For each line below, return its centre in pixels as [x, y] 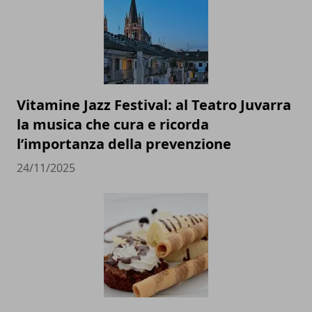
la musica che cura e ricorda [113, 125]
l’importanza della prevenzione [124, 144]
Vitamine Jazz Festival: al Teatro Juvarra [154, 105]
